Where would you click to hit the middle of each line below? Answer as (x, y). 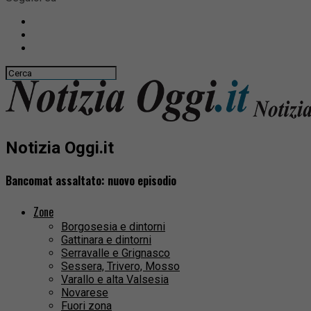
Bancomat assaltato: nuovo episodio (91, 181)
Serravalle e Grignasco (116, 253)
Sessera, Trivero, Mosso (120, 267)
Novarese (85, 293)
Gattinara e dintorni (106, 240)
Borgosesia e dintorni (113, 227)
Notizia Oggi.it (60, 148)
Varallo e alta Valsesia (115, 280)
